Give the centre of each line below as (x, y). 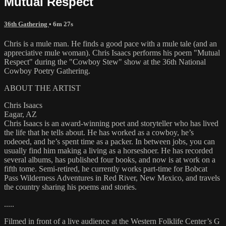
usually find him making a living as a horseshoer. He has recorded (108, 150)
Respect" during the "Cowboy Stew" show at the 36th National (105, 62)
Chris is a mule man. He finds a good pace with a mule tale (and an (110, 43)
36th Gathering (26, 24)
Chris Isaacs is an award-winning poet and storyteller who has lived (111, 123)
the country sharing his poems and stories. (70, 187)
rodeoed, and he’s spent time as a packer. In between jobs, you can (109, 141)
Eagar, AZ (20, 114)
